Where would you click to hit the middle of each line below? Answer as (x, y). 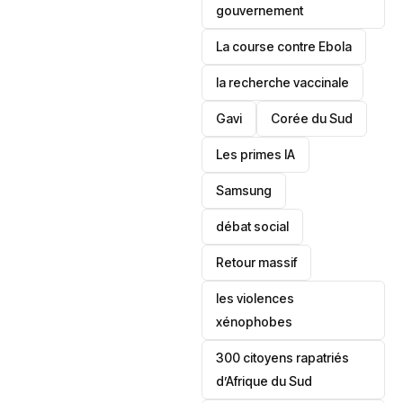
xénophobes (255, 322)
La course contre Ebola (284, 46)
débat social (253, 226)
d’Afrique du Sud (264, 381)
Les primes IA (256, 154)
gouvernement (260, 10)
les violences (255, 298)
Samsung (244, 190)
